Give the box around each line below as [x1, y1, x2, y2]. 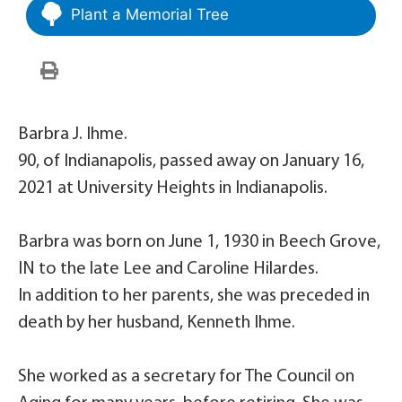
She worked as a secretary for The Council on [18, 368, 354, 387]
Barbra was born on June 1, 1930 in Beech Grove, [18, 233, 380, 252]
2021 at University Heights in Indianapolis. [18, 179, 328, 198]
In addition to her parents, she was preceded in [18, 287, 370, 306]
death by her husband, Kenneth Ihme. [18, 314, 295, 333]
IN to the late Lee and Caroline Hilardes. [18, 260, 319, 279]
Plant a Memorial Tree [71, 5, 229, 24]
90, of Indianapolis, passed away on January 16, [18, 153, 364, 171]
